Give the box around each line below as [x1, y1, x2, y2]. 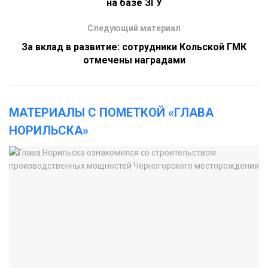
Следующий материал [87, 23, 181, 33]
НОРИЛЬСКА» [9, 123, 89, 138]
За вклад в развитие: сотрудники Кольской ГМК [22, 41, 246, 53]
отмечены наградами [83, 54, 185, 66]
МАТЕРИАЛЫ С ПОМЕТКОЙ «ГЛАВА [9, 105, 214, 120]
